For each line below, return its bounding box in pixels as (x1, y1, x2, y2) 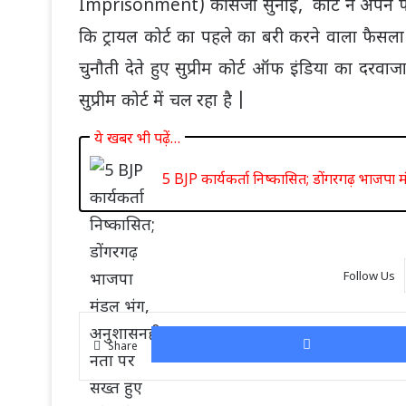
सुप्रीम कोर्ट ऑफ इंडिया (175, 59, 328, 82)
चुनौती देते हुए (79, 59, 176, 82)
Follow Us (343, 267, 395, 285)
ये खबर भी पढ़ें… (94, 128, 180, 149)
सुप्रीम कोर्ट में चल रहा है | (79, 91, 251, 114)
